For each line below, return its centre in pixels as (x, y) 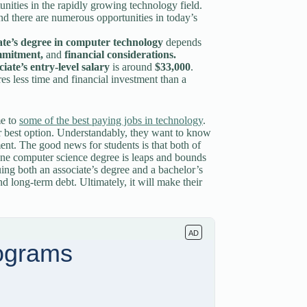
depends (183, 42)
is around (132, 67)
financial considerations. (119, 54)
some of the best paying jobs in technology (111, 120)
